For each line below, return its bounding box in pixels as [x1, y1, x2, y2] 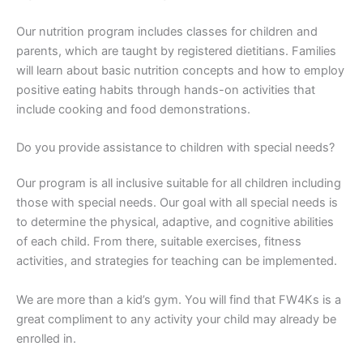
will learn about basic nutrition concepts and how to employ [16, 63, 344, 79]
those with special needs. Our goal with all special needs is [16, 195, 338, 211]
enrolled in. [16, 331, 76, 346]
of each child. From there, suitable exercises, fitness [16, 234, 301, 250]
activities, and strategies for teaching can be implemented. [16, 254, 337, 269]
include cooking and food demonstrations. [16, 102, 250, 117]
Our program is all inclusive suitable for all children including [16, 176, 341, 191]
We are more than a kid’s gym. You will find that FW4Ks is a [16, 292, 341, 307]
